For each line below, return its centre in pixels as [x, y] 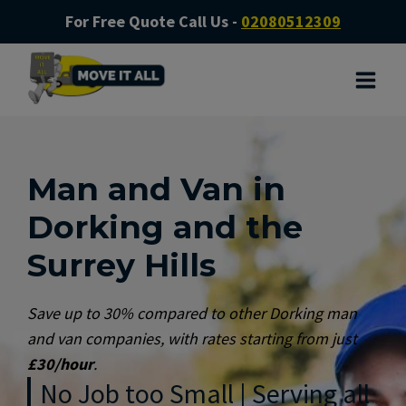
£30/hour [60, 363]
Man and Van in [156, 189]
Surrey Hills [121, 265]
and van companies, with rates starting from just [192, 338]
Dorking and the [165, 227]
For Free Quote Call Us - [153, 21]
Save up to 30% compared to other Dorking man [192, 313]
